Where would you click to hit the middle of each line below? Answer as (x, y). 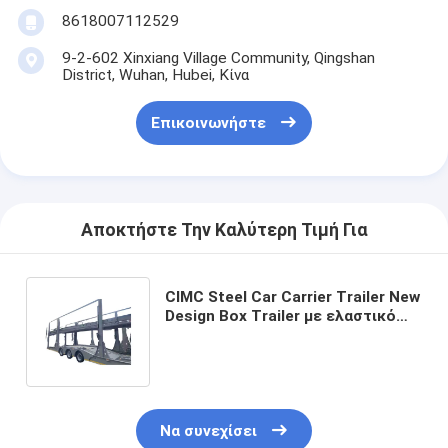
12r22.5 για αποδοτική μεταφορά (289, 334)
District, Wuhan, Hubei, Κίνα (155, 74)
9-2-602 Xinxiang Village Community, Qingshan (218, 57)
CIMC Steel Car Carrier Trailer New (293, 296)
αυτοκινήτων (214, 353)
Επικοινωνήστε (208, 123)
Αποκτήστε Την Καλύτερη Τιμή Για (224, 230)
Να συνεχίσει (208, 431)
